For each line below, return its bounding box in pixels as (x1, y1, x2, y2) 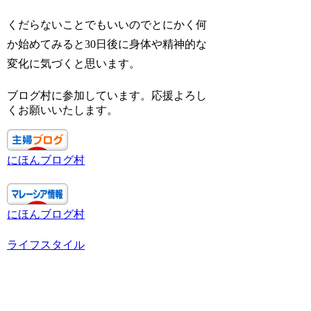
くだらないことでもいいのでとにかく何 (7, 18, 208, 31)
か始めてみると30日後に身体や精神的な (7, 37, 208, 50)
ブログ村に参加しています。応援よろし (7, 89, 208, 101)
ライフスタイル (7, 238, 85, 251)
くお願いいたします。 (7, 103, 119, 116)
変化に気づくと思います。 (7, 57, 141, 69)
